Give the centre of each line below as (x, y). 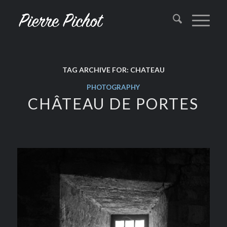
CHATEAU (147, 70)
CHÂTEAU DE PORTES (113, 103)
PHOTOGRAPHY (113, 87)
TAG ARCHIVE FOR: (96, 70)
